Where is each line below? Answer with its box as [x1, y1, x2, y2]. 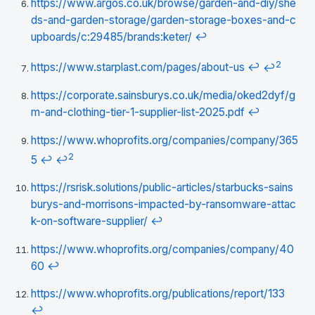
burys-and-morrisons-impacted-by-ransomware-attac [31, 198, 296, 212]
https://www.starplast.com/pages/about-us [31, 60, 245, 75]
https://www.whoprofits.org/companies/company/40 [31, 242, 294, 256]
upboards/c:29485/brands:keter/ [31, 30, 192, 44]
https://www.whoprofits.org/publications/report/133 [31, 287, 285, 301]
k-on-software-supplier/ [31, 214, 148, 229]
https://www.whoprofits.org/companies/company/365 [31, 133, 298, 147]
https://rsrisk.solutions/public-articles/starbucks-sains [31, 181, 293, 195]
